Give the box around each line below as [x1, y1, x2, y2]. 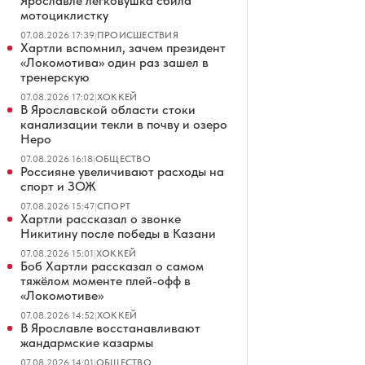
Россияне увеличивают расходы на [20, 164, 224, 179]
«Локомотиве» [20, 288, 103, 303]
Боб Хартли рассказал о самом [20, 258, 204, 274]
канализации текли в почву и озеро [20, 117, 227, 132]
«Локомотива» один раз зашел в [20, 55, 209, 70]
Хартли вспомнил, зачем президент [20, 40, 226, 55]
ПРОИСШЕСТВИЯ [97, 29, 178, 41]
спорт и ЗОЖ [20, 178, 96, 194]
